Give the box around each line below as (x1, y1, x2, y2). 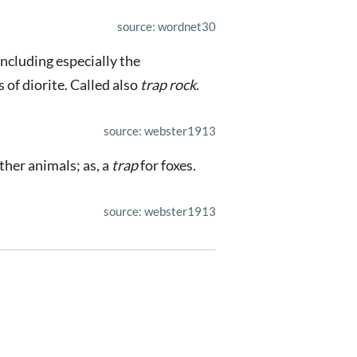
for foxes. (138, 156, 196, 175)
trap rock (140, 76, 196, 94)
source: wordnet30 (117, 19, 216, 34)
